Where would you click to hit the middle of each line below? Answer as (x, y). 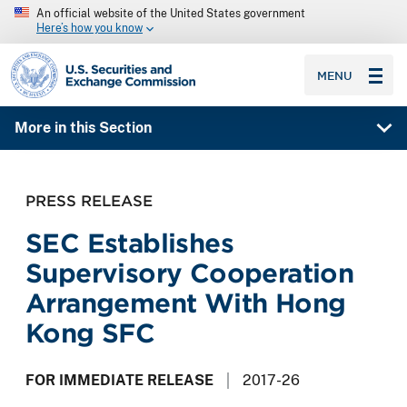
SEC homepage (62, 59)
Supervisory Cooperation (190, 273)
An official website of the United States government (171, 14)
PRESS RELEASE (89, 200)
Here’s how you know (89, 29)
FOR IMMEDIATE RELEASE (119, 381)
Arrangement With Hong (186, 303)
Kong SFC (90, 333)
